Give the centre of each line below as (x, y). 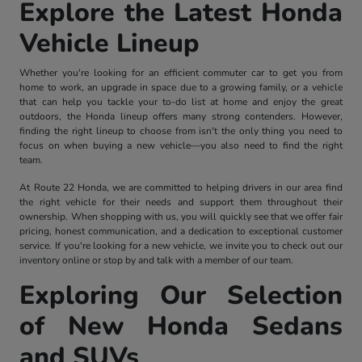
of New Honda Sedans (181, 326)
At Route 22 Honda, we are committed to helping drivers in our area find (181, 187)
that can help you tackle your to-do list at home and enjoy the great (181, 101)
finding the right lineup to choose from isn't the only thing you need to (181, 130)
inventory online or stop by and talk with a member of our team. (157, 260)
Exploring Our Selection (181, 295)
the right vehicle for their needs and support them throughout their (181, 202)
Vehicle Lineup (110, 43)
